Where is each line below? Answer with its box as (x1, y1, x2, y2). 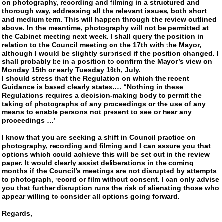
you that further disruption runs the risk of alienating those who (2, 183, 220, 192)
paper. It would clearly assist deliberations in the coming (2, 158, 194, 166)
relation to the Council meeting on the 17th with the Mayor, (2, 40, 202, 49)
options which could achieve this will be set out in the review (2, 150, 210, 158)
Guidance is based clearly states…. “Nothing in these (2, 82, 184, 91)
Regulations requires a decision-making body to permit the (2, 91, 202, 99)
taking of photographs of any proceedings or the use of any (2, 99, 206, 108)
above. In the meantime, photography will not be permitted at (2, 23, 209, 32)
